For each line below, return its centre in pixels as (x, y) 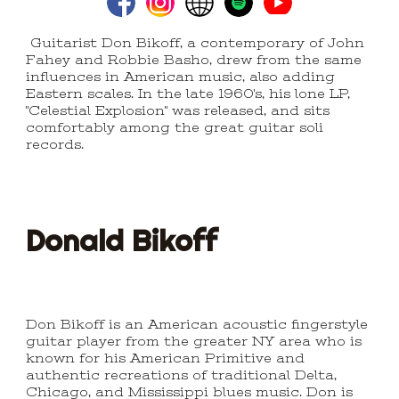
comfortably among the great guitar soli (175, 128)
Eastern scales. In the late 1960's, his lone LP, (188, 94)
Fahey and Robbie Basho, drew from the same (194, 61)
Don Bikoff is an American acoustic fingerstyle (197, 325)
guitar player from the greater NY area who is (194, 342)
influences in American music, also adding (181, 77)
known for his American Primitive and (166, 359)
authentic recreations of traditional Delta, (182, 376)
